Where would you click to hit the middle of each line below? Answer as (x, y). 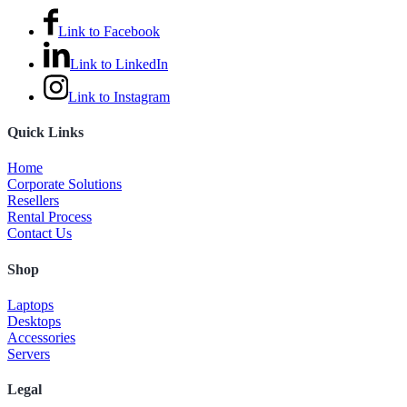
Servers (29, 353)
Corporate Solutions (65, 184)
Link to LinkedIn (119, 64)
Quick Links (45, 133)
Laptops (30, 304)
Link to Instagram (119, 96)
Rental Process (50, 217)
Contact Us (40, 233)
